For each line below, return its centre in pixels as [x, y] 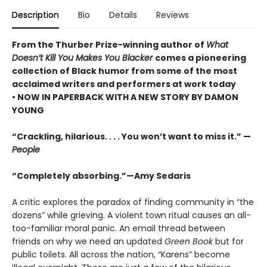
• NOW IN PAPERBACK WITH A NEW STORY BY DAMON [125, 97]
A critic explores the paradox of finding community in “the [133, 202]
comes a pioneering [201, 58]
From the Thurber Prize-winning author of [109, 44]
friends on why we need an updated [88, 241]
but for [228, 241]
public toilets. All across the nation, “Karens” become [121, 254]
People [26, 149]
